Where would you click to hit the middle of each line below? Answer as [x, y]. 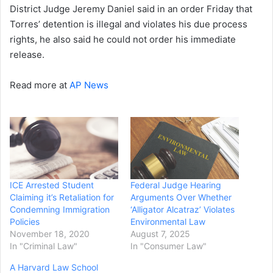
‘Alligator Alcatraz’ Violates [183, 210]
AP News [89, 85]
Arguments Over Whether [181, 197]
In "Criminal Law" [44, 246]
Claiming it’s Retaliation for [62, 197]
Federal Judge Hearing [176, 185]
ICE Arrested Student [52, 185]
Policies [25, 222]
